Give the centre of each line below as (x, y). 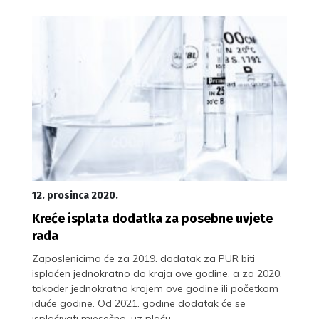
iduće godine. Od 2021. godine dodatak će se (139, 303)
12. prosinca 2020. (75, 195)
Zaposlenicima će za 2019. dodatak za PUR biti (143, 258)
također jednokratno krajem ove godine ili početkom (155, 288)
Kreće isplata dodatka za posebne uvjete (152, 218)
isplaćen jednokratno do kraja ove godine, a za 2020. (157, 273)
